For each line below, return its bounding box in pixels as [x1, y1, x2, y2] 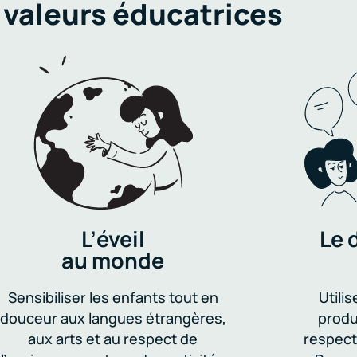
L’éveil [80, 224, 145, 253]
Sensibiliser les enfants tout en [7, 288, 218, 307]
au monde [61, 245, 165, 275]
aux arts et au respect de [28, 329, 198, 348]
